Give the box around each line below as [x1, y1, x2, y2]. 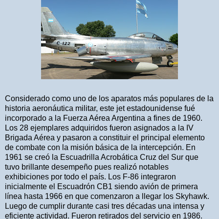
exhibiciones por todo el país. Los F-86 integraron [5, 173, 176, 181]
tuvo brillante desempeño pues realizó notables [5, 163, 169, 172]
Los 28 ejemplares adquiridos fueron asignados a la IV [5, 124, 194, 132]
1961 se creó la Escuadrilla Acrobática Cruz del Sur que [5, 153, 198, 162]
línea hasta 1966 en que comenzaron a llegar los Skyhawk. [5, 192, 209, 201]
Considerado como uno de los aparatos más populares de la [5, 94, 214, 103]
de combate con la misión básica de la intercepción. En [5, 143, 196, 152]
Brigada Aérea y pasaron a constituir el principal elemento [5, 133, 205, 142]
